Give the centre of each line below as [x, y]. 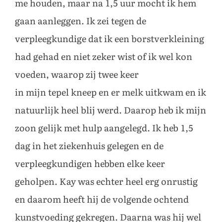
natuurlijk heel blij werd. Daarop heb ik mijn [111, 110]
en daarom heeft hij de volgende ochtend [102, 199]
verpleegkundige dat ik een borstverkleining [110, 39]
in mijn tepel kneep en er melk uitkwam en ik [111, 92]
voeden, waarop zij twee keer [77, 75]
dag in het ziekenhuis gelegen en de [89, 146]
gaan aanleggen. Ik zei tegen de [81, 21]
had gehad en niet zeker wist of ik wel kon [104, 57]
